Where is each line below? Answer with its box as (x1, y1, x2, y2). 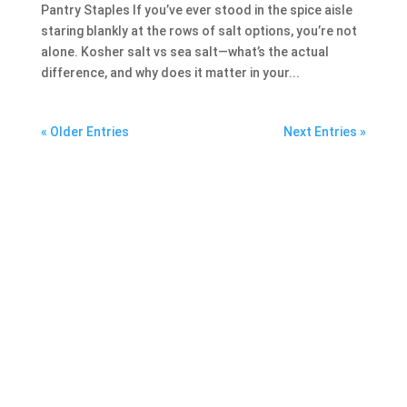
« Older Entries (40, 124, 129, 139)
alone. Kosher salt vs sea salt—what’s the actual (40, 44, 329, 59)
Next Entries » (283, 124, 367, 139)
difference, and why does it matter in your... (40, 65, 300, 80)
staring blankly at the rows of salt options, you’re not (40, 23, 357, 38)
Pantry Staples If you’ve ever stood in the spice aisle (40, 2, 352, 17)
